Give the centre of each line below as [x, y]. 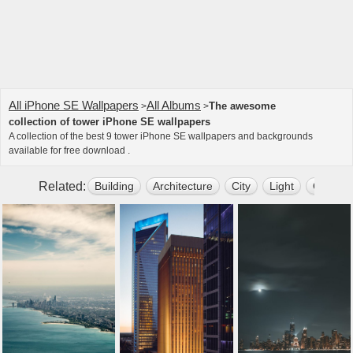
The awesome [242, 106]
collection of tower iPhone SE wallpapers [110, 122]
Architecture [183, 186]
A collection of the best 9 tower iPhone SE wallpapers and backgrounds [161, 136]
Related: [62, 186]
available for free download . [69, 150]
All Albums [174, 105]
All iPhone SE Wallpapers [74, 105]
